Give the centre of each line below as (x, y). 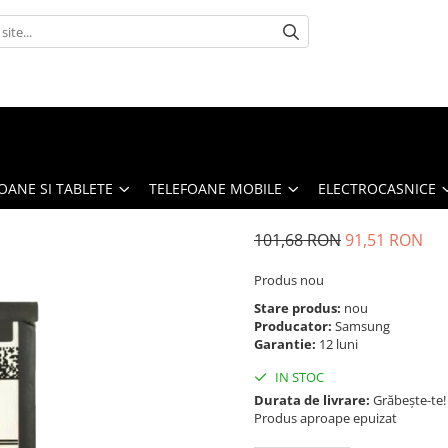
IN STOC (298, 376)
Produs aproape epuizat (325, 417)
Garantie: (286, 343)
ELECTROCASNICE (377, 188)
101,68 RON (297, 239)
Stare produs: (299, 307)
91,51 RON (384, 239)
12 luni (340, 343)
